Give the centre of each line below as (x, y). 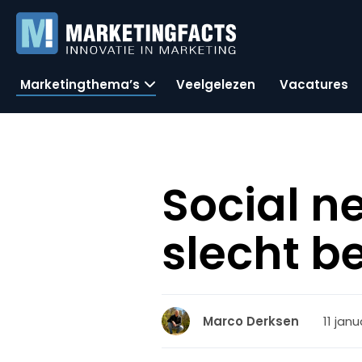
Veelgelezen (216, 84)
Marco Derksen (251, 321)
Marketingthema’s (80, 84)
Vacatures (314, 84)
